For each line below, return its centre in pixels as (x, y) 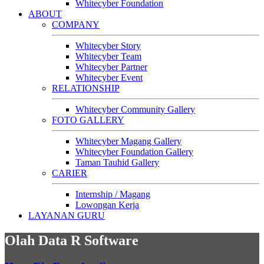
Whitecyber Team (108, 57)
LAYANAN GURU (67, 216)
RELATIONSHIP (86, 88)
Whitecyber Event (109, 78)
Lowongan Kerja (107, 205)
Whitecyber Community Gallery (135, 110)
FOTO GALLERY (88, 120)
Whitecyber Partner (111, 67)
